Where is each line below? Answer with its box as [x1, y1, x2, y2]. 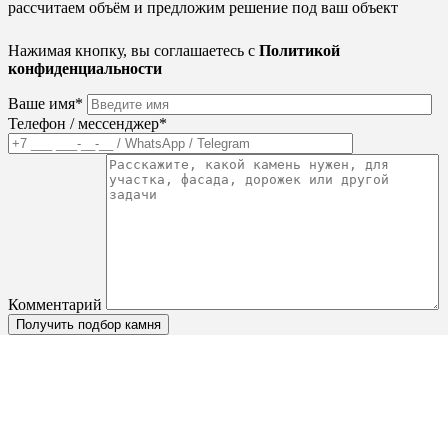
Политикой [259, 41, 340, 59]
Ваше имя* [8, 94, 83, 112]
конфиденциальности [8, 59, 162, 77]
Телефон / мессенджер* [8, 114, 167, 132]
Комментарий [8, 295, 102, 313]
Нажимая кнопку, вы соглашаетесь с [8, 41, 259, 59]
